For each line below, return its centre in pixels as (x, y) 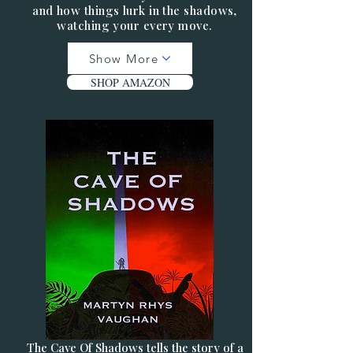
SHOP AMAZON (130, 82)
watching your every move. (135, 25)
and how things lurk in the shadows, (135, 10)
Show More (124, 58)
